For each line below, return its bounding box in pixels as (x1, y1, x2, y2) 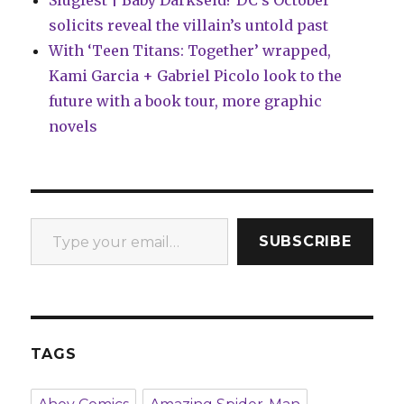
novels (49, 117, 98, 135)
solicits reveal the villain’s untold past (49, 16, 329, 34)
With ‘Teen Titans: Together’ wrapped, (49, 41, 332, 60)
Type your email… (30, 208, 83, 226)
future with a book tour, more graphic (49, 92, 323, 110)
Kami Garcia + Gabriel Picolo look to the (49, 67, 343, 85)
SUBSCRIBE (258, 233, 352, 250)
